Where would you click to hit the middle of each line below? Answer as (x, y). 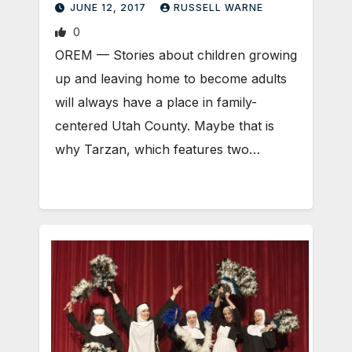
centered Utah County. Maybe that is (165, 125)
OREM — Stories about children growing (176, 55)
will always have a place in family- (156, 102)
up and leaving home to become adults (171, 78)
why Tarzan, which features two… (158, 149)
